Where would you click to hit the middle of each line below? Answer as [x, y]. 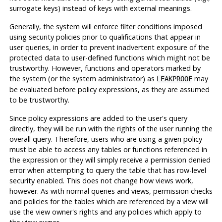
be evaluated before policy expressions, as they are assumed [109, 89]
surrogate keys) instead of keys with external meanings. [100, 8]
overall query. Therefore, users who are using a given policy [106, 139]
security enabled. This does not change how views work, [101, 180]
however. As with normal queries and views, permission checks [111, 191]
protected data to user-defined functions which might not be [110, 57]
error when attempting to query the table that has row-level [108, 170]
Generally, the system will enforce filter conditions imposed [106, 26]
